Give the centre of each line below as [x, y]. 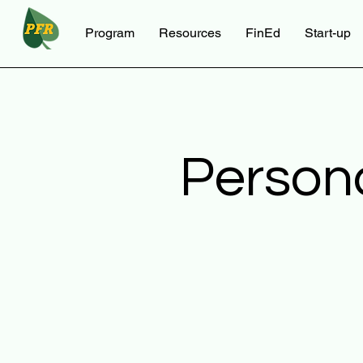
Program [110, 33]
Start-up [328, 33]
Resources [190, 33]
